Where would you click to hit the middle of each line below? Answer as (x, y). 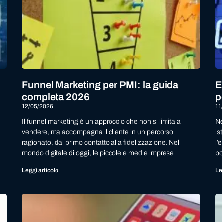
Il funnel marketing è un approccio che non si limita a (101, 122)
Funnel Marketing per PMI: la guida (100, 85)
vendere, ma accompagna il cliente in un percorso (98, 132)
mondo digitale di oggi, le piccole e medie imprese (98, 153)
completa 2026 (56, 97)
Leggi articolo (40, 171)
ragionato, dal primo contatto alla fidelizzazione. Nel (101, 143)
